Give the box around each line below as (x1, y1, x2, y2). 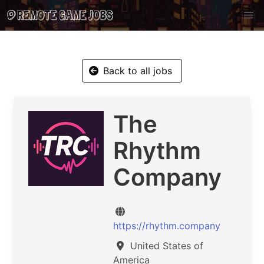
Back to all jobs (103, 65, 172, 77)
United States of (127, 240, 203, 252)
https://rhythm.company (113, 220, 220, 232)
